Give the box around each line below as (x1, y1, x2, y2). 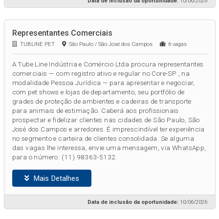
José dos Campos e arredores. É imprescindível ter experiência (12, 125, 205, 133)
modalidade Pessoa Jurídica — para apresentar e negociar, (12, 79, 195, 87)
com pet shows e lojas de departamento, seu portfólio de (12, 88, 185, 96)
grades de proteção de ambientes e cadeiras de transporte (12, 97, 192, 106)
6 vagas (165, 41, 187, 48)
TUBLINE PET (17, 41, 62, 48)
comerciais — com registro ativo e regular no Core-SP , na (12, 69, 190, 78)
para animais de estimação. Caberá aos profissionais (12, 107, 179, 115)
